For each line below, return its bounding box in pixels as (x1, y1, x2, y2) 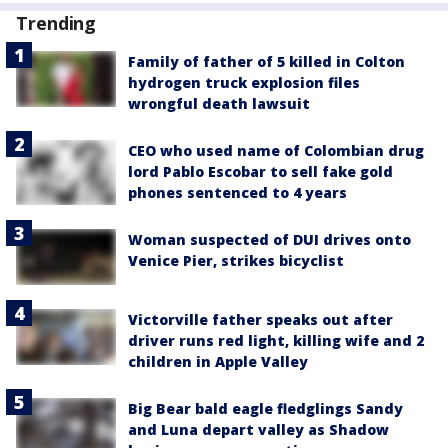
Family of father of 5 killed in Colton (128, 51, 405, 71)
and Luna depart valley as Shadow (128, 420, 389, 440)
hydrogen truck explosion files (128, 72, 360, 92)
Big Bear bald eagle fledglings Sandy (128, 399, 403, 419)
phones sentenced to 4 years (128, 182, 347, 202)
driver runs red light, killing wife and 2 (128, 331, 424, 351)
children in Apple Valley (128, 352, 308, 372)
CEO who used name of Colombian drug (128, 140, 424, 160)
